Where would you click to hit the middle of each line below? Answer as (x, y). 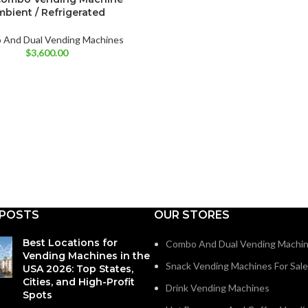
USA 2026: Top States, (78, 268)
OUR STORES (192, 214)
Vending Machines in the (86, 255)
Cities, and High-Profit (79, 282)
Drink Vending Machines (218, 287)
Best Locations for (70, 242)
